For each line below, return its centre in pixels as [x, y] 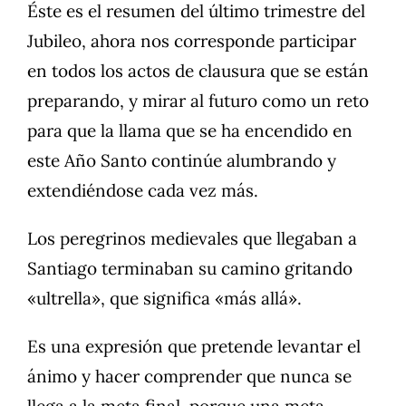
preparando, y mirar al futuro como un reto [198, 101]
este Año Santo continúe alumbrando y [182, 161]
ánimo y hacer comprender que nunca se [189, 377]
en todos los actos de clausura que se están [198, 71]
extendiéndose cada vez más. [143, 191]
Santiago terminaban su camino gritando [190, 269]
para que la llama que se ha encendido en [190, 131]
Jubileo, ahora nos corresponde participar [192, 41]
